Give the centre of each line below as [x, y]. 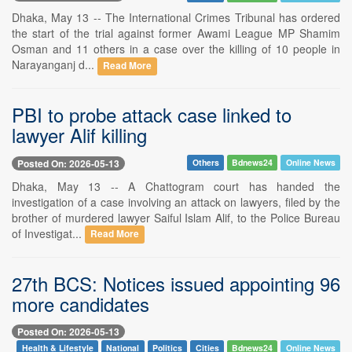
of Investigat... [48, 233]
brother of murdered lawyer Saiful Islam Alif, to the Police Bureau [176, 217]
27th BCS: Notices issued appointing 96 [176, 283]
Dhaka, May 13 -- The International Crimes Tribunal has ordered [176, 18]
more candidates [81, 303]
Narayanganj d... [55, 65]
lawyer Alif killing [79, 135]
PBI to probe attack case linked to [152, 115]
